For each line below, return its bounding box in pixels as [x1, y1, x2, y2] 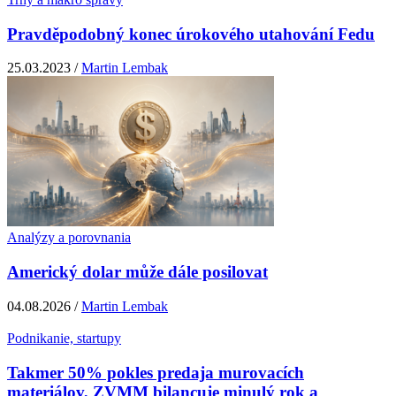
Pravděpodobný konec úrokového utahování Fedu [7, 24, 375, 43]
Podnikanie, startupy [7, 330, 121, 346]
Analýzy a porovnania [7, 230, 131, 246]
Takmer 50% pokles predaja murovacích [7, 362, 304, 382]
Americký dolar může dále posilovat [7, 263, 268, 282]
